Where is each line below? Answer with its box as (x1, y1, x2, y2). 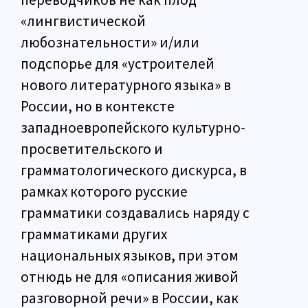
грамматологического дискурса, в (21, 161, 247, 180)
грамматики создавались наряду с (21, 203, 250, 223)
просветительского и (21, 140, 163, 159)
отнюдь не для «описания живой (21, 267, 239, 287)
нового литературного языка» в (21, 76, 231, 95)
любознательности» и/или (21, 33, 199, 52)
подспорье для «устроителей (21, 54, 214, 74)
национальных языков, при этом (21, 246, 239, 265)
